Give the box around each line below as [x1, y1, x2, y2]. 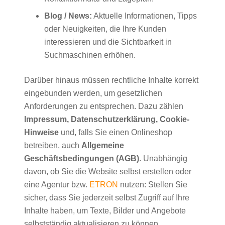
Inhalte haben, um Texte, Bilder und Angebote [24, 206, 186, 215]
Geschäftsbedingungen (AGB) [24, 154, 139, 163]
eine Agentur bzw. [24, 180, 89, 189]
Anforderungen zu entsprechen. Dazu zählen [24, 102, 183, 111]
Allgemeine [81, 141, 124, 150]
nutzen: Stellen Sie [118, 180, 187, 189]
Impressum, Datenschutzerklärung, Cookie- [24, 115, 189, 124]
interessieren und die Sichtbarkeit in [44, 38, 172, 47]
